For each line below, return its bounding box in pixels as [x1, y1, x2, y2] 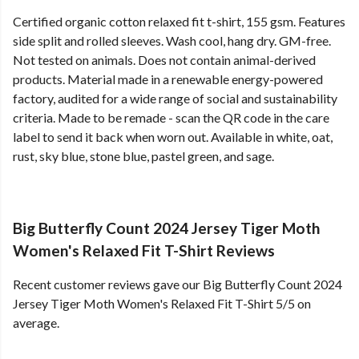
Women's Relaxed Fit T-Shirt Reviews [13, 241, 275, 260]
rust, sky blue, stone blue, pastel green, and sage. [13, 148, 274, 164]
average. [13, 315, 59, 331]
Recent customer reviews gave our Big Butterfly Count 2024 [13, 276, 342, 292]
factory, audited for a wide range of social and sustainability [13, 91, 337, 107]
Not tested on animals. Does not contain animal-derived [13, 52, 316, 68]
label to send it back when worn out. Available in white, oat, [13, 129, 333, 145]
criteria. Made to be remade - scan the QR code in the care [13, 110, 329, 126]
